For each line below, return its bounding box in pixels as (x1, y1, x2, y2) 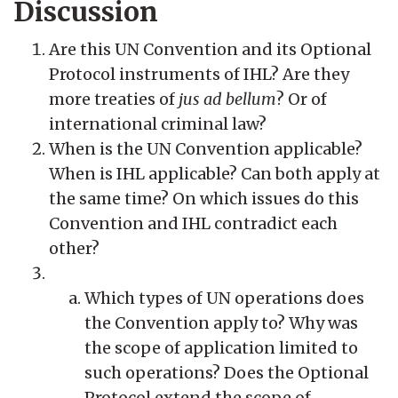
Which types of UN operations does (84, 287, 364, 308)
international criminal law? (49, 113, 267, 134)
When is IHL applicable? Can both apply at (49, 163, 380, 184)
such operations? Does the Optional (84, 362, 369, 383)
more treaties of (49, 88, 179, 109)
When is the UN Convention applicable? (49, 138, 362, 159)
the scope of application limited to (84, 337, 358, 358)
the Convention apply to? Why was (84, 312, 358, 333)
